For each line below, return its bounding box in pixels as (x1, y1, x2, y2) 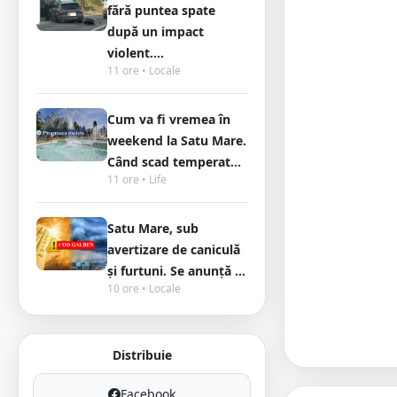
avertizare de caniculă (107, 241, 240, 258)
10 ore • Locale (107, 281, 181, 296)
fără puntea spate (107, 2, 215, 19)
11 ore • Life (107, 172, 167, 187)
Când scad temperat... (107, 153, 241, 170)
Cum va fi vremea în (107, 111, 230, 128)
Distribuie (112, 346, 172, 363)
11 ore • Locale (107, 63, 181, 78)
